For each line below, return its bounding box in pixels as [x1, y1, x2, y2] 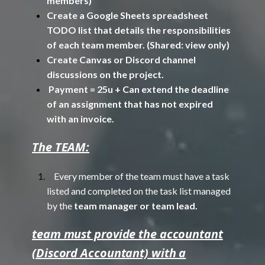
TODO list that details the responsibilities [47, 24, 231, 35]
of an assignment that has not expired [47, 98, 213, 109]
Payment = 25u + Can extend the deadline [47, 83, 229, 95]
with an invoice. [47, 113, 116, 124]
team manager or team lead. [72, 200, 198, 211]
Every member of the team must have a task [47, 170, 230, 182]
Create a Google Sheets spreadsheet [47, 9, 208, 21]
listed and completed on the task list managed [47, 185, 231, 196]
